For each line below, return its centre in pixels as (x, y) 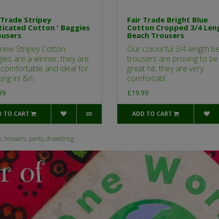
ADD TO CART (152, 114)
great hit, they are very (165, 69)
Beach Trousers (156, 35)
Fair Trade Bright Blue (167, 20)
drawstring (60, 139)
